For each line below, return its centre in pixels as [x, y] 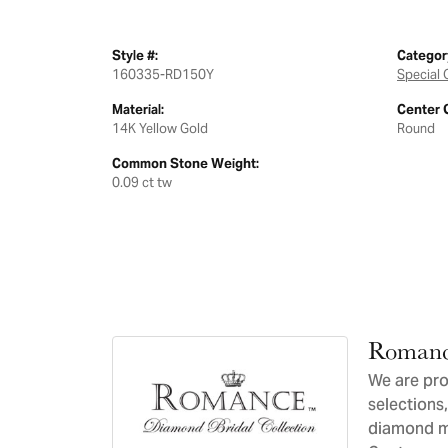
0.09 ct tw [142, 182]
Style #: [135, 55]
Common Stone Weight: [185, 163]
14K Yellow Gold [160, 128]
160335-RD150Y [163, 74]
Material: [138, 109]
